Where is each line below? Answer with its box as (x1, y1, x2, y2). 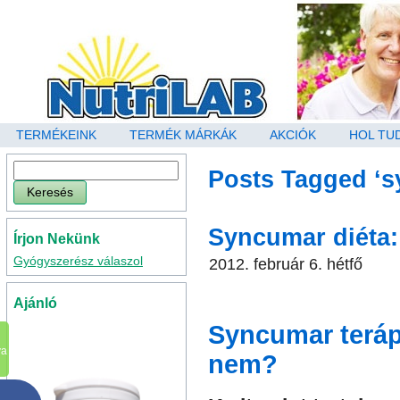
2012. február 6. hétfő (209, 255, 362, 274)
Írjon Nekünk (13, 231, 100, 246)
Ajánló (13, 296, 57, 311)
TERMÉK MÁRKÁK (129, 128, 237, 142)
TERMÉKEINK (16, 128, 96, 142)
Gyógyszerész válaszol (13, 254, 143, 268)
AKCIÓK (270, 128, 316, 142)
